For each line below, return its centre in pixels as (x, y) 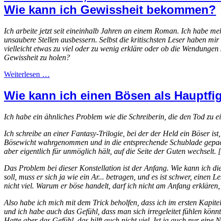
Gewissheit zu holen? (37, 58)
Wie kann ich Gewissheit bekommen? (110, 10)
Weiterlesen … (27, 74)
